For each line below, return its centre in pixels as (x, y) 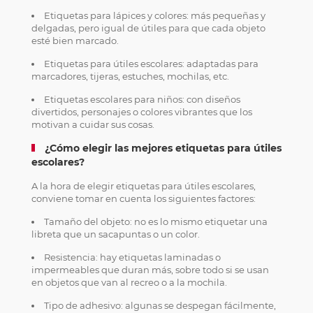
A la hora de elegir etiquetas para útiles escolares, (143, 186)
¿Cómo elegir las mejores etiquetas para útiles (163, 148)
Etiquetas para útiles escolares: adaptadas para (151, 64)
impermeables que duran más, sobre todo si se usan (150, 270)
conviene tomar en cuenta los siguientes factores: (143, 198)
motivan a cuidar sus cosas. (93, 124)
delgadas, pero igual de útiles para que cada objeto (148, 28)
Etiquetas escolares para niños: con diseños (142, 99)
